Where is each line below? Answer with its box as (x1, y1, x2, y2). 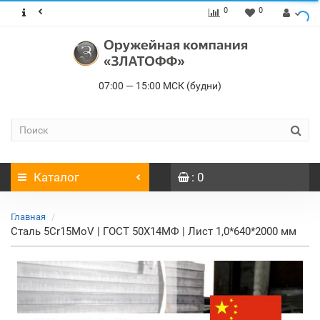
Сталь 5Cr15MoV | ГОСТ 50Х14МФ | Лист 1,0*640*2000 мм (11, 225, 296, 238)
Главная (11, 211, 46, 222)
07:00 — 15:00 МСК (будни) (99, 80, 221, 91)
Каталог (34, 170, 79, 184)
